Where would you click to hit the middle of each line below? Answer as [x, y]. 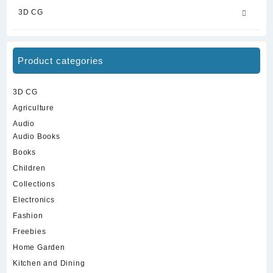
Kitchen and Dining [49, 264]
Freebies [30, 232]
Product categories [61, 61]
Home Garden [39, 248]
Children [29, 168]
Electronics [34, 200]
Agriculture [34, 108]
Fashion [28, 216]
